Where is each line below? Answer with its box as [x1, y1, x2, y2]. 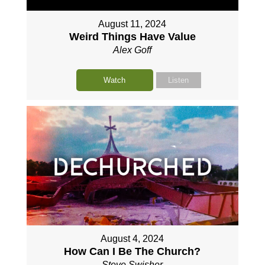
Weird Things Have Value [69, 31, 196, 43]
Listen [168, 76, 189, 85]
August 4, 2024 [101, 234, 164, 244]
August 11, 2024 [98, 19, 167, 30]
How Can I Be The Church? [64, 245, 201, 258]
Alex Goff [113, 45, 152, 56]
